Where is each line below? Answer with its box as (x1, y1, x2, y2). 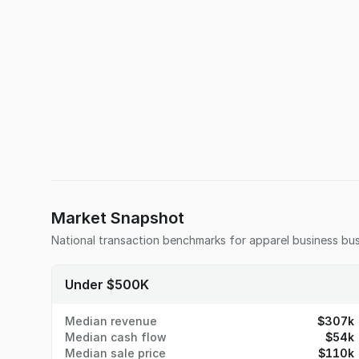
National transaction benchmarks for (51, 233, 249, 247)
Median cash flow (65, 330, 167, 344)
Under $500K (65, 276, 149, 292)
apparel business (249, 233, 338, 247)
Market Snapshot (51, 208, 184, 228)
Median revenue (65, 314, 157, 328)
